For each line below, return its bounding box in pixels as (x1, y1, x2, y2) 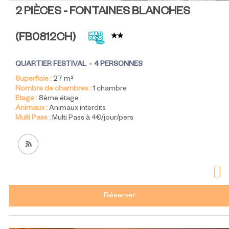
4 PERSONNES (94, 61, 143, 70)
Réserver (104, 192, 135, 201)
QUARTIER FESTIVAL (15, 61, 86, 70)
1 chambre (93, 85, 127, 94)
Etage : (15, 95, 37, 104)
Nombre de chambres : (15, 85, 91, 94)
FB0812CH (19, 33, 72, 45)
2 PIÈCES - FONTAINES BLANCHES (15, 7, 190, 19)
